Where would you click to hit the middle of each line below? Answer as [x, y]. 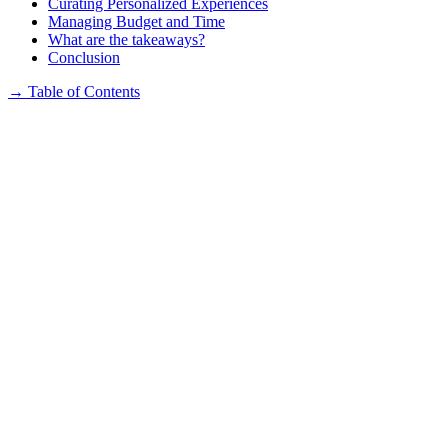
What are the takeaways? [126, 40]
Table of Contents [84, 92]
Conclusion [84, 58]
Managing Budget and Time [136, 22]
